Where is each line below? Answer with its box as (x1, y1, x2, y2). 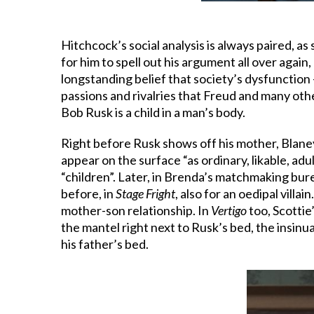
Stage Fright (116, 185, 175, 201)
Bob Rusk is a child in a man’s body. (61, 104, 245, 120)
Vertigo (211, 202, 247, 218)
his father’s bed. (61, 235, 149, 252)
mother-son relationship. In (61, 202, 211, 218)
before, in (61, 185, 116, 201)
